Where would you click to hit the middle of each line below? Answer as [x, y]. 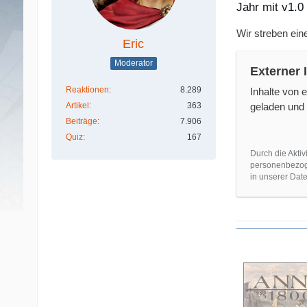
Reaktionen [87, 89]
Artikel [77, 105]
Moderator [133, 63]
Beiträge [81, 121]
